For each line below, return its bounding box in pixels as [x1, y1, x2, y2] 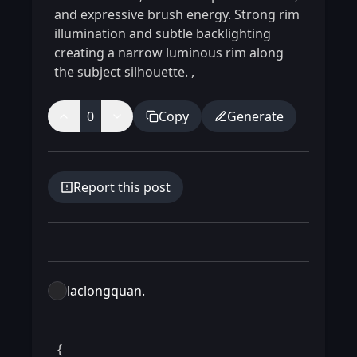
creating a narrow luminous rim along [54, 44, 284, 62]
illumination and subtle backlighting [54, 25, 271, 43]
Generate [227, 108, 284, 126]
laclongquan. [67, 282, 145, 300]
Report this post [73, 178, 171, 197]
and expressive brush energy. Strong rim [54, 6, 300, 24]
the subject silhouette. [54, 63, 191, 81]
